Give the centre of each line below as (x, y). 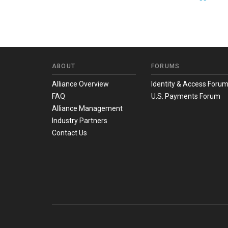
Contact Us (69, 133)
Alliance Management (87, 109)
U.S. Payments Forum (186, 96)
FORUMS (166, 66)
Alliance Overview (80, 84)
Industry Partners (80, 121)
